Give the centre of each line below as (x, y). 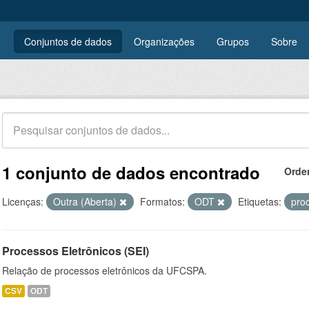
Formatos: (162, 201)
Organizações (164, 41)
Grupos (233, 41)
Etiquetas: (260, 201)
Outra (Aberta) (86, 201)
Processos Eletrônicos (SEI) (76, 251)
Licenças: (23, 201)
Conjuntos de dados (68, 41)
